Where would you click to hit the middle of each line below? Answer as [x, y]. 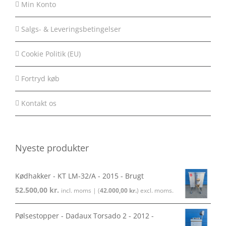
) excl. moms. [155, 191]
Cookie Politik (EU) [51, 54]
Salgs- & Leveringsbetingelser [71, 29]
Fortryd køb [40, 79]
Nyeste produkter [52, 148]
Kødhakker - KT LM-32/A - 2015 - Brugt [79, 176]
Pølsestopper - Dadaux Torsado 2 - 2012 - [84, 216]
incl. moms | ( [80, 191]
